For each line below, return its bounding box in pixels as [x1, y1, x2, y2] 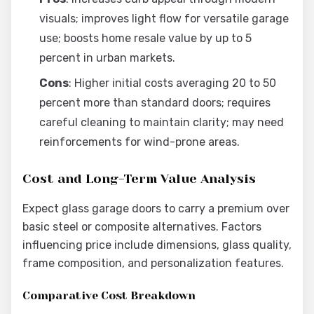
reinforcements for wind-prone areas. [39, 135, 240, 149]
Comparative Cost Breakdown [22, 289, 196, 302]
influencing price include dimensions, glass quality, [22, 238, 292, 252]
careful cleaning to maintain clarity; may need [39, 116, 284, 129]
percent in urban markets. [39, 51, 175, 64]
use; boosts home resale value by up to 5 [39, 32, 252, 45]
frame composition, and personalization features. [22, 257, 284, 270]
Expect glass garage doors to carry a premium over [22, 202, 289, 215]
